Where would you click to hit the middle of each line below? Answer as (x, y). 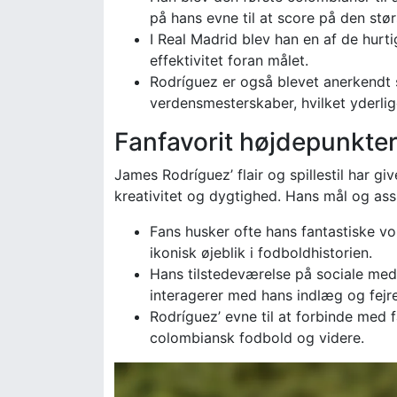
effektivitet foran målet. (229, 60)
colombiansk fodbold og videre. (257, 337)
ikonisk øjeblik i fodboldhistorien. (261, 252)
